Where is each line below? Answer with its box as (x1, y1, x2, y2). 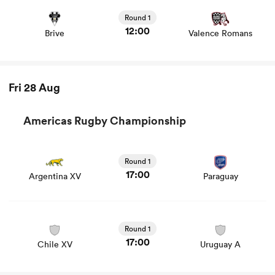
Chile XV (37, 238, 72, 250)
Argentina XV (28, 171, 81, 182)
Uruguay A (200, 238, 241, 250)
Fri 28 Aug (9, 80, 60, 95)
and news (9, 3, 52, 16)
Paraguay (203, 171, 238, 182)
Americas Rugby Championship (23, 113, 186, 128)
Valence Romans (188, 27, 252, 39)
